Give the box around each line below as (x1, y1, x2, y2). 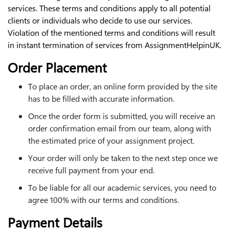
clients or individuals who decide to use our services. (8, 14, 192, 26)
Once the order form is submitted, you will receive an (28, 110, 215, 121)
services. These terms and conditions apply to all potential (8, 2, 211, 13)
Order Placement (8, 58, 107, 76)
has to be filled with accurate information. (28, 93, 174, 104)
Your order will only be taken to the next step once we (28, 152, 218, 163)
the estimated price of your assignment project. (28, 134, 194, 146)
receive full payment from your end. (28, 164, 154, 175)
